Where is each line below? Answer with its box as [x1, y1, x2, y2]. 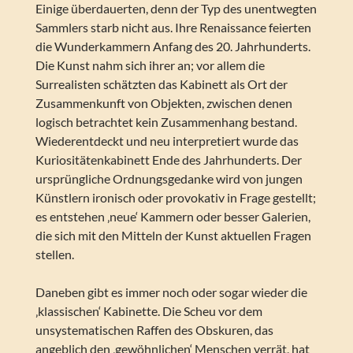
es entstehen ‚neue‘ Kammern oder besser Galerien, [35, 209, 310, 225]
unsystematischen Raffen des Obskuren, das [35, 322, 273, 338]
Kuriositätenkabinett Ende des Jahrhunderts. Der [35, 152, 302, 168]
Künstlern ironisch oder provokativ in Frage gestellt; [35, 190, 316, 206]
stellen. [35, 247, 74, 262]
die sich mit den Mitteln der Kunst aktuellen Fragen [35, 228, 311, 243]
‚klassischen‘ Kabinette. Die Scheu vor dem [35, 303, 262, 319]
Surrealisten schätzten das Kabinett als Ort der [35, 76, 288, 92]
